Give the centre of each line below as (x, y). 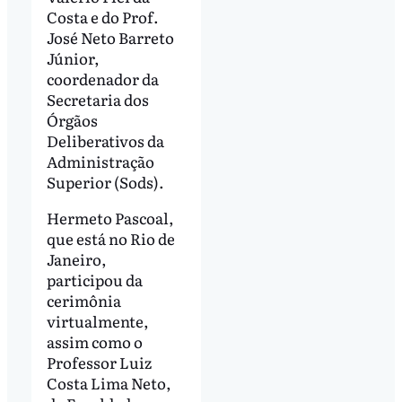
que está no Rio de (110, 238)
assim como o (94, 341)
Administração (100, 161)
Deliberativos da (105, 140)
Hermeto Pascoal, (110, 217)
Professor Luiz (99, 362)
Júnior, (73, 57)
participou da (94, 279)
